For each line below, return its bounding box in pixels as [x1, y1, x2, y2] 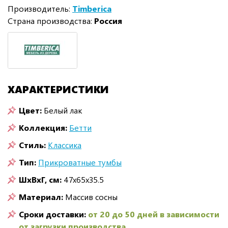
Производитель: [8, 3, 72, 14]
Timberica [72, 3, 111, 14]
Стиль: [19, 139, 46, 150]
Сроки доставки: [19, 208, 86, 219]
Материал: [19, 191, 63, 202]
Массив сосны [65, 191, 118, 202]
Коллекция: [19, 122, 67, 133]
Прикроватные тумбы [38, 156, 122, 167]
